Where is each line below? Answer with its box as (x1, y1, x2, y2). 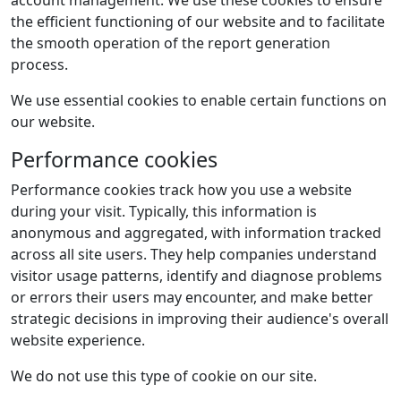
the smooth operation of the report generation (11, 33, 330, 53)
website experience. (11, 330, 145, 350)
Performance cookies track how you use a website (11, 180, 352, 200)
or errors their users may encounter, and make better (11, 287, 373, 307)
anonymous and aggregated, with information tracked (11, 223, 381, 243)
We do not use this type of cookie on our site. (11, 366, 317, 386)
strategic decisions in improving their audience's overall (11, 309, 388, 328)
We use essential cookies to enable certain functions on (11, 90, 387, 110)
